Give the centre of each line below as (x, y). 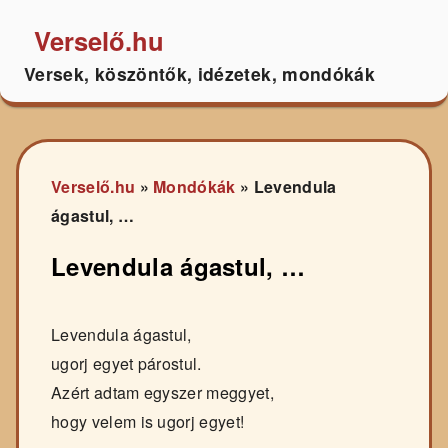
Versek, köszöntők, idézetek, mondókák (200, 73)
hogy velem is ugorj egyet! (148, 422)
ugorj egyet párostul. (126, 364)
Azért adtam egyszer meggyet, (162, 393)
